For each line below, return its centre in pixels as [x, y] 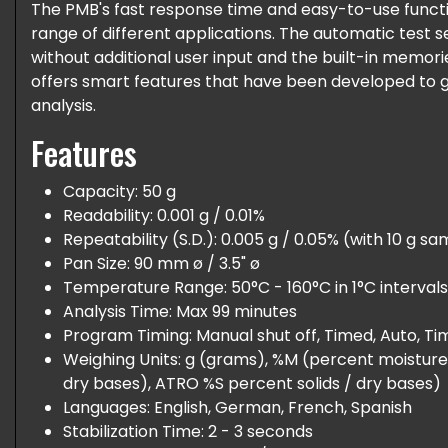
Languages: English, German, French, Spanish [237, 407]
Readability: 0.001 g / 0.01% [164, 215]
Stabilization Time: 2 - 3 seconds [188, 431]
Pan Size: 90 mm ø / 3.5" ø [161, 263]
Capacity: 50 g [119, 191]
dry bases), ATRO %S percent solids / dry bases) [252, 383]
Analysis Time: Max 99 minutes [180, 311]
